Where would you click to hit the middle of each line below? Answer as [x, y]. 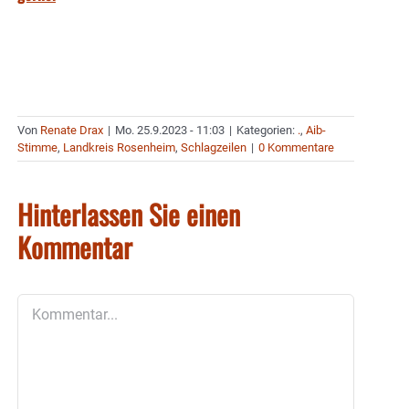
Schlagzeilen [214, 147]
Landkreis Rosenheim [119, 147]
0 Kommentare [296, 147]
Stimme [37, 147]
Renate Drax [72, 130]
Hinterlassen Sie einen [129, 214]
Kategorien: [267, 130]
